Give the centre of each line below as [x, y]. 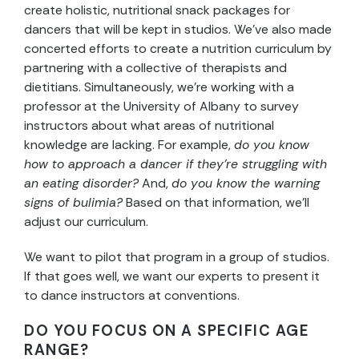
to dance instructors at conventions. [133, 296]
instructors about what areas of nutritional [149, 126]
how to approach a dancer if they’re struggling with [175, 164]
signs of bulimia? [73, 203]
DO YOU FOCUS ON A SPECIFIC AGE [166, 331]
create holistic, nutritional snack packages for [157, 10]
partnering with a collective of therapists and [155, 68]
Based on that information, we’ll [216, 203]
